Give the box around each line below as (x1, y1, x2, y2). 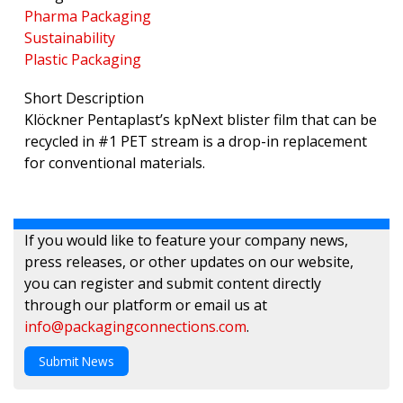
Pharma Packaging (24, 6, 151, 27)
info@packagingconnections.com (24, 317, 246, 337)
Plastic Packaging (24, 49, 141, 70)
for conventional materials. (24, 153, 205, 174)
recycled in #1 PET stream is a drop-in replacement (24, 131, 367, 152)
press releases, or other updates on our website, (24, 252, 354, 273)
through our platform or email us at (24, 295, 267, 316)
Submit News (39, 352, 114, 370)
